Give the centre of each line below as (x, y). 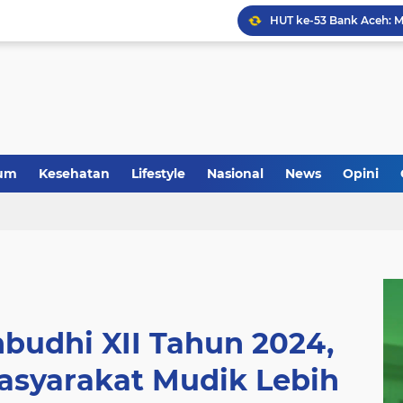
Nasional (235, 174)
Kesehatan (74, 174)
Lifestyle (158, 174)
